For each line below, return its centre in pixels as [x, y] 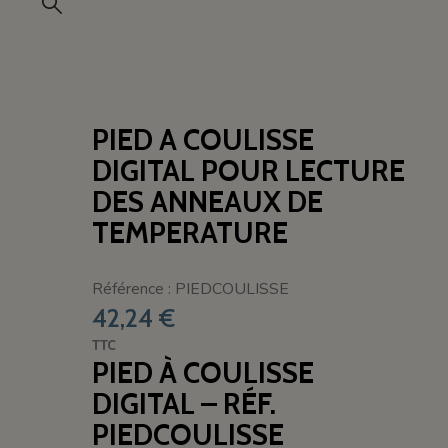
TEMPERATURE [190, 233]
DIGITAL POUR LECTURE [249, 171]
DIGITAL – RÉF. [184, 403]
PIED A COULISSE [203, 140]
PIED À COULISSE [203, 372]
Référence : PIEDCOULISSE [191, 288]
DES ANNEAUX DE [208, 202]
